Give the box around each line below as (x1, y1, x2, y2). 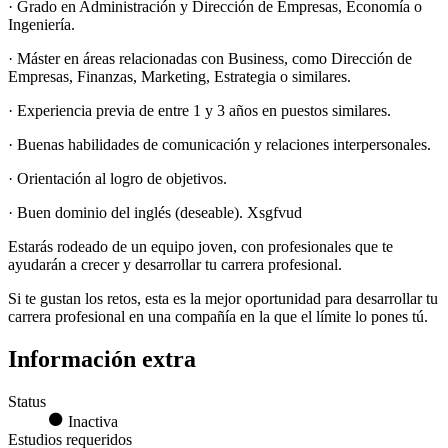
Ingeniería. (8, 16, 75, 34)
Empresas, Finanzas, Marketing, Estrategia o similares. (8, 68, 351, 86)
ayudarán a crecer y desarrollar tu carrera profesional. (8, 256, 342, 274)
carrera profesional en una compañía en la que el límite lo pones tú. (8, 308, 428, 326)
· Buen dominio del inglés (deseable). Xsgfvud (8, 204, 302, 222)
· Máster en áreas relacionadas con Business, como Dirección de (8, 50, 412, 68)
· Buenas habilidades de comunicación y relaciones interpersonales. (8, 136, 431, 154)
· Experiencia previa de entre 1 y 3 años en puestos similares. (8, 102, 391, 120)
